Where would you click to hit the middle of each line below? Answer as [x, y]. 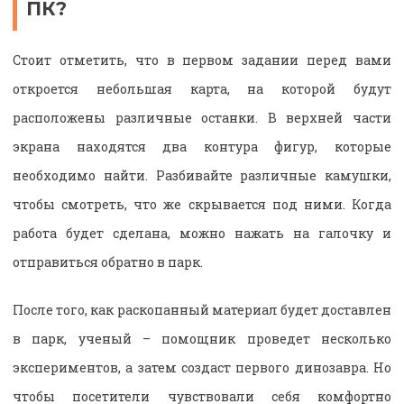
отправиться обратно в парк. [108, 262]
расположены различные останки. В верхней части [202, 118]
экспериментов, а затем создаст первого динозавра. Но [202, 368]
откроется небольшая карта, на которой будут [202, 89]
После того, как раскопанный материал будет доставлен [202, 310]
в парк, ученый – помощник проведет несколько [202, 339]
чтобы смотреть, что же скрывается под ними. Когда [202, 205]
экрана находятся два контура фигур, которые [202, 147]
